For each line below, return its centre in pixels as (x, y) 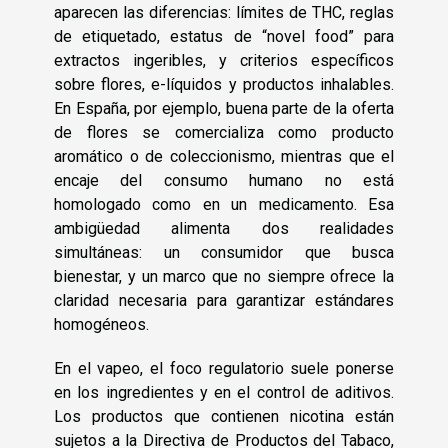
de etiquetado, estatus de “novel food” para (224, 36)
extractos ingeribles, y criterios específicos (224, 60)
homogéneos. (101, 324)
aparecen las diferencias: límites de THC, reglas (224, 12)
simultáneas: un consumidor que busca (224, 252)
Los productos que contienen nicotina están (224, 416)
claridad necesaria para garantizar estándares (224, 300)
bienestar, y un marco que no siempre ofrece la (224, 276)
